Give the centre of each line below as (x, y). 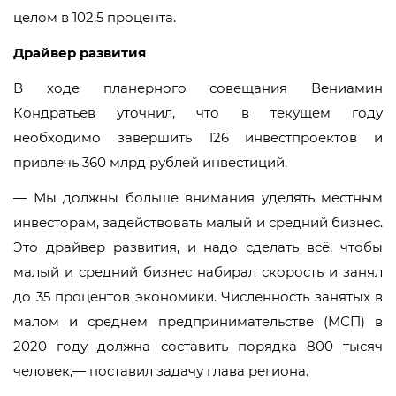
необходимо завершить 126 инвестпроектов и (198, 137)
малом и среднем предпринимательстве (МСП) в (198, 321)
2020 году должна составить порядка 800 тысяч (198, 346)
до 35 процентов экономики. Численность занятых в (198, 297)
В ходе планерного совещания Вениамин (198, 88)
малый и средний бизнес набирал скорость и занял (198, 272)
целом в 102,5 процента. (95, 17)
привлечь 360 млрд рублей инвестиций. (150, 162)
